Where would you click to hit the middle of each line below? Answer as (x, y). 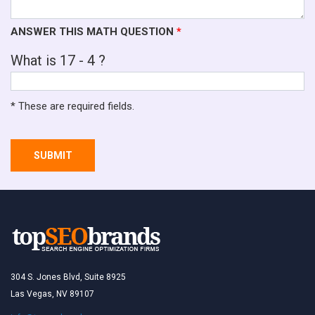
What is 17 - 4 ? (58, 60)
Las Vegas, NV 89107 (52, 294)
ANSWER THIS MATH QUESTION (94, 31)
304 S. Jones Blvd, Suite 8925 (68, 277)
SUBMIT (53, 156)
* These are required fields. (72, 107)
